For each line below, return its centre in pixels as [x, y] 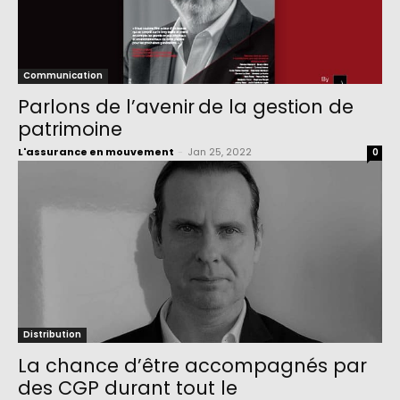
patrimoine [70, 129]
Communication [63, 76]
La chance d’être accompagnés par [192, 366]
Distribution [52, 335]
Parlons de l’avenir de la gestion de [186, 107]
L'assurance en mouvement [96, 152]
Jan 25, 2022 [220, 152]
